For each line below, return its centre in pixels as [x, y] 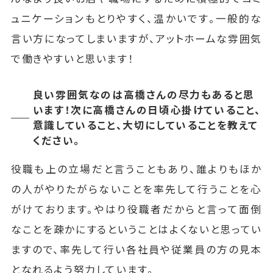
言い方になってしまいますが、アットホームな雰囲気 [136, 39]
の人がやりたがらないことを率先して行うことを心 [136, 189]
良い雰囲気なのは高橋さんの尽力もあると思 [144, 95]
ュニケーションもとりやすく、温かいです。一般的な [136, 19]
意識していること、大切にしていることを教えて [145, 125]
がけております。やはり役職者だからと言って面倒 [136, 209]
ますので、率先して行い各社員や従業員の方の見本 [136, 250]
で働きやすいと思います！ [73, 59]
